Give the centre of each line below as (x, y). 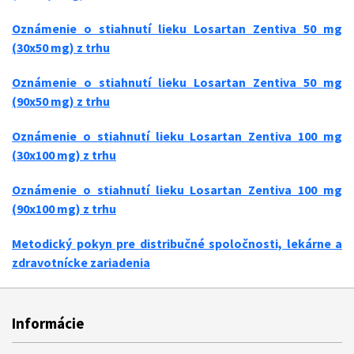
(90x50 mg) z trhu (61, 101)
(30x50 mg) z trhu (61, 47)
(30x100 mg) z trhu (64, 155)
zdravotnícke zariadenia (81, 262)
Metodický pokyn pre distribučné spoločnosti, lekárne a (177, 243)
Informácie (48, 323)
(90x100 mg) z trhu (64, 209)
